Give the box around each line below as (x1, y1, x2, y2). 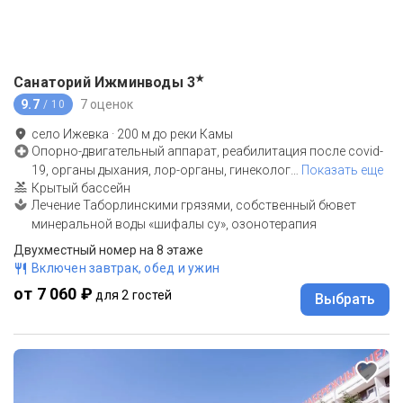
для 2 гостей (95, 288, 173, 303)
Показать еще (301, 163, 383, 178)
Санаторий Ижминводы (13, 74, 184, 92)
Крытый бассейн (31, 181, 130, 196)
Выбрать (315, 291, 375, 309)
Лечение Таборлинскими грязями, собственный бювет (31, 198, 356, 213)
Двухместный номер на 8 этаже (13, 243, 203, 258)
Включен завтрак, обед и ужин (31, 261, 219, 276)
